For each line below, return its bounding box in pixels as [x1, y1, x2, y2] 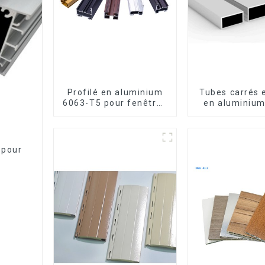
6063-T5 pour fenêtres [63, 98, 167, 108]
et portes [94, 108, 136, 118]
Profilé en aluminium [67, 87, 163, 97]
